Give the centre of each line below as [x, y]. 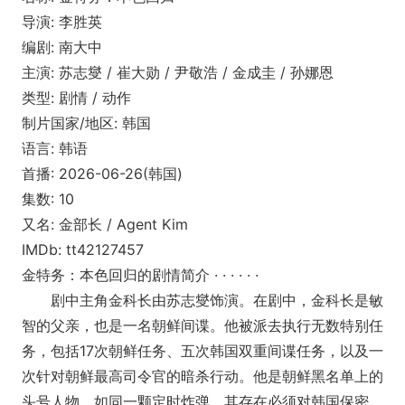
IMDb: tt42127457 [83, 250]
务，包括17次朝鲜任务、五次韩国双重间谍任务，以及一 [202, 351]
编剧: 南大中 [62, 47]
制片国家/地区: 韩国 [86, 123]
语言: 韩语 [55, 149]
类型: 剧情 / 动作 [76, 98]
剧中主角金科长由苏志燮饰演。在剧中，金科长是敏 [202, 301]
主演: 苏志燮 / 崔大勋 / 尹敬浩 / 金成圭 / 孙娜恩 [178, 73]
